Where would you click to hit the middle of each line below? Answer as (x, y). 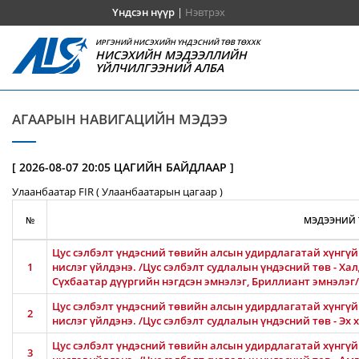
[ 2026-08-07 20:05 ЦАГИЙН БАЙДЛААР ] (123, 167)
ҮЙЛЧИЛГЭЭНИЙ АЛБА (160, 68)
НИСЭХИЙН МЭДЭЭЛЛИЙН (171, 55)
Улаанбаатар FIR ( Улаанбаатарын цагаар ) (117, 192)
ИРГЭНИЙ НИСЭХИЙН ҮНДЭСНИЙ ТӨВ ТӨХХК (178, 42)
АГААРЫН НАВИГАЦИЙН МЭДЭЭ (120, 119)
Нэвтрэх (205, 12)
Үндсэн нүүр (143, 12)
